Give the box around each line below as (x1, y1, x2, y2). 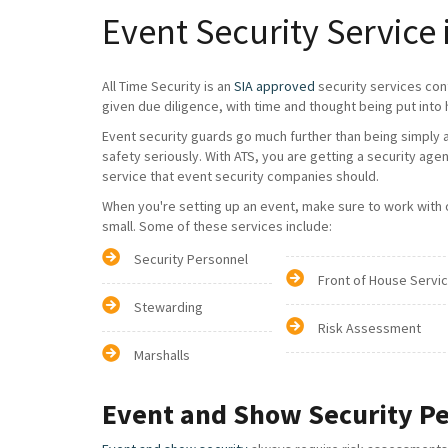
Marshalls (134, 346, 190, 364)
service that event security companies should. (102, 167, 379, 185)
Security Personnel (134, 250, 248, 268)
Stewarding (134, 298, 203, 316)
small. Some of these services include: (102, 217, 332, 235)
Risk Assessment (318, 319, 421, 337)
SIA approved (234, 77, 315, 95)
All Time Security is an (102, 77, 234, 95)
